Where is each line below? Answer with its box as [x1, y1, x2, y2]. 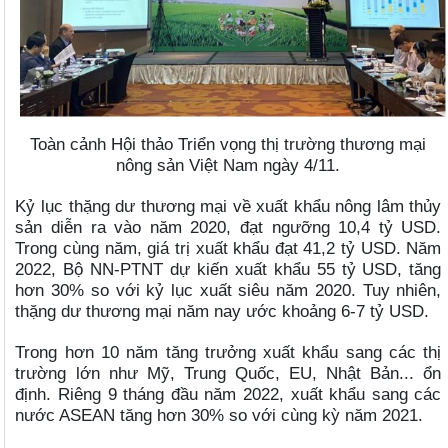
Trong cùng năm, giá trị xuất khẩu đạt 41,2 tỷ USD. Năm [15, 238, 442, 259]
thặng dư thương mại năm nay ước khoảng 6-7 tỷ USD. [15, 301, 430, 322]
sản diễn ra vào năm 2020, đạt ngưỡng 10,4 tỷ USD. [15, 217, 442, 238]
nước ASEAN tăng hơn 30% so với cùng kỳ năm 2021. [15, 405, 424, 426]
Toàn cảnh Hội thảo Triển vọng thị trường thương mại [30, 134, 427, 155]
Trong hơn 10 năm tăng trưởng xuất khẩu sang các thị [15, 342, 442, 363]
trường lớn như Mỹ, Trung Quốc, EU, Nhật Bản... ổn [15, 363, 442, 384]
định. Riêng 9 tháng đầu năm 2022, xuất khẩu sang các [15, 384, 442, 405]
